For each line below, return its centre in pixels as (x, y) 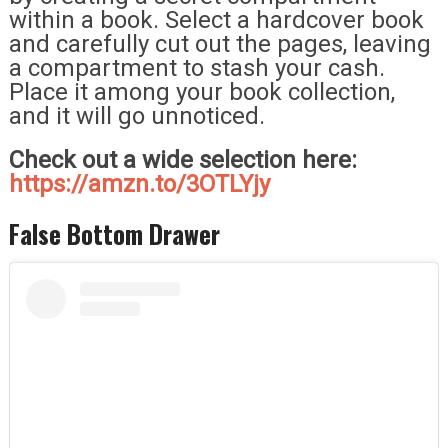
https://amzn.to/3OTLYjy (139, 183)
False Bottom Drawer (114, 233)
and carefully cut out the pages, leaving (219, 43)
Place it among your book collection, (201, 91)
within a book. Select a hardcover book (216, 19)
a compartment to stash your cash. (196, 67)
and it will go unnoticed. (136, 115)
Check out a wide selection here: (182, 159)
